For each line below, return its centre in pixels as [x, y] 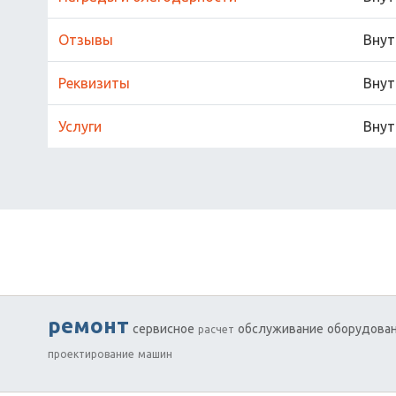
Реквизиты [94, 83]
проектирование [91, 354]
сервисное [164, 329]
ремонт [88, 326]
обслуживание [281, 329]
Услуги [80, 126]
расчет [216, 329]
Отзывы [86, 40]
